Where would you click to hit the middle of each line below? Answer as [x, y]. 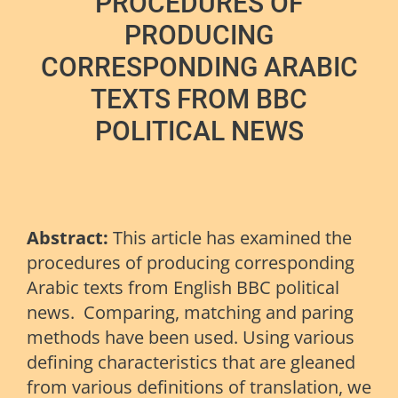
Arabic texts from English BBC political [183, 288]
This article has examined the [232, 238]
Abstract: [70, 238]
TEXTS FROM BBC [199, 99]
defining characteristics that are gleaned [191, 362]
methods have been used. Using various [191, 338]
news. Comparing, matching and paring [190, 313]
